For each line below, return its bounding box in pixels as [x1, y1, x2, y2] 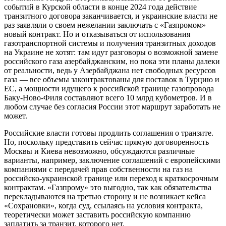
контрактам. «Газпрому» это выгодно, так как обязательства [4, 183, 211, 192]
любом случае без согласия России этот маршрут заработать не [4, 102, 220, 111]
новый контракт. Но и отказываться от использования [4, 29, 190, 38]
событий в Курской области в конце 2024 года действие [4, 2, 197, 11]
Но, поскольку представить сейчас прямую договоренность [4, 137, 209, 146]
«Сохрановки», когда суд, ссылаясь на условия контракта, [4, 201, 203, 210]
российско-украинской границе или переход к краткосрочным [4, 174, 218, 183]
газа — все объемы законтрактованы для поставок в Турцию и [4, 75, 219, 84]
